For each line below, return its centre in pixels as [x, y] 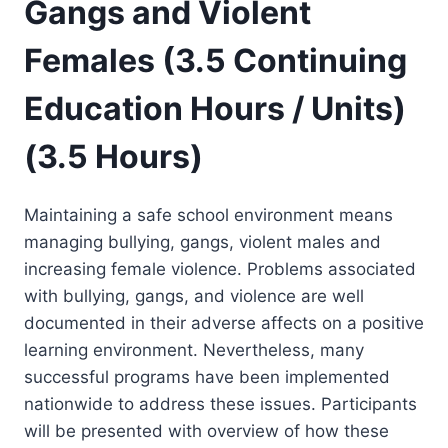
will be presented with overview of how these [206, 431]
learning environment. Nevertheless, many [194, 350]
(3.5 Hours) [113, 156]
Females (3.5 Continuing [215, 60]
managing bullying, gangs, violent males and [202, 242]
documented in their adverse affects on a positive [224, 323]
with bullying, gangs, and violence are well [194, 296]
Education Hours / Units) [215, 108]
